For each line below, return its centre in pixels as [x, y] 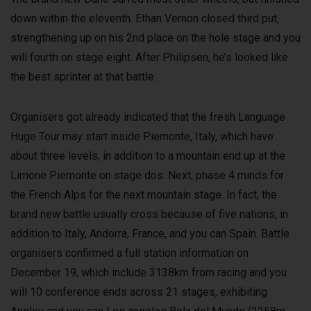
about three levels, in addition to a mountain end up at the [148, 156]
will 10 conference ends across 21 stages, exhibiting [139, 292]
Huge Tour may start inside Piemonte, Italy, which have [142, 137]
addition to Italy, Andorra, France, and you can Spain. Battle [150, 234]
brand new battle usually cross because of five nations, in [149, 215]
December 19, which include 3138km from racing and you [149, 273]
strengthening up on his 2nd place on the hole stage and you [155, 38]
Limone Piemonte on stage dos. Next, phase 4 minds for [147, 176]
